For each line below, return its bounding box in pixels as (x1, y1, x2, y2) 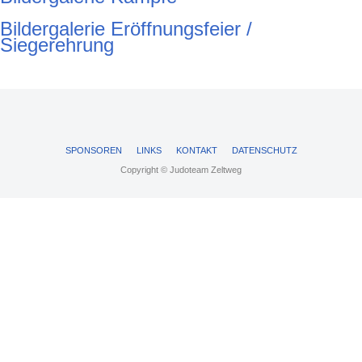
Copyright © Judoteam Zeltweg (120, 165, 242, 175)
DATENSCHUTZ (231, 145, 297, 155)
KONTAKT (175, 145, 217, 155)
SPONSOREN (65, 145, 122, 155)
